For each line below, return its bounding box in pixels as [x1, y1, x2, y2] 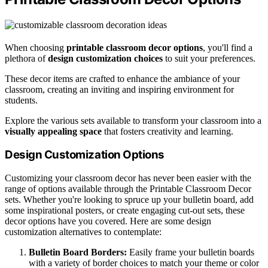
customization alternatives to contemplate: [5, 227, 162, 237]
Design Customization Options [5, 148, 165, 162]
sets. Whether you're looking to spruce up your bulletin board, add [5, 194, 254, 205]
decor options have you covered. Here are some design [5, 216, 211, 227]
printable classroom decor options [66, 42, 203, 53]
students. [5, 95, 38, 105]
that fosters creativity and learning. [102, 126, 233, 136]
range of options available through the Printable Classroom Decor [5, 184, 251, 194]
